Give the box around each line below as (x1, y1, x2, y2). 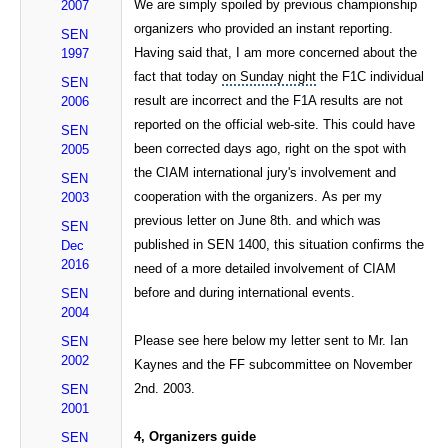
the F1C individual (316, 69, 425, 85)
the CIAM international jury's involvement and (134, 165, 397, 181)
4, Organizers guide (134, 429, 257, 445)
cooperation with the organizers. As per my (134, 189, 383, 205)
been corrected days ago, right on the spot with (134, 141, 407, 157)
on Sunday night (222, 69, 317, 85)
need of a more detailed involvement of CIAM (134, 261, 397, 277)
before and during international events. (134, 285, 364, 301)
